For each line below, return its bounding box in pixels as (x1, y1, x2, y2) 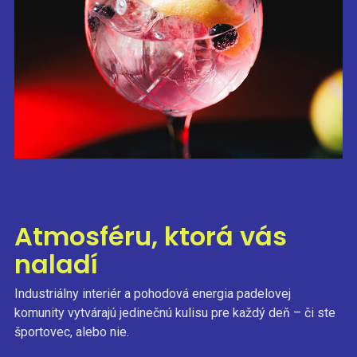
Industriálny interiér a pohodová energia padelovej (14, 285, 291, 301)
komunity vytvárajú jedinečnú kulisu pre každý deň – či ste (14, 304, 335, 320)
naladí (14, 245, 98, 282)
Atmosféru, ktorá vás (14, 218, 287, 254)
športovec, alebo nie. (14, 324, 129, 339)
